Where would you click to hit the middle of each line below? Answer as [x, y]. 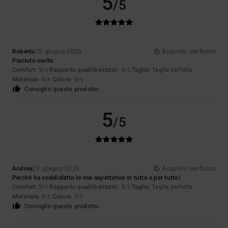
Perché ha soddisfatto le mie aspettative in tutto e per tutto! [96, 178]
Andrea [22, 169]
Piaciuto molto [33, 61]
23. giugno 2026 [56, 169]
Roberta [23, 52]
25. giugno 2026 [58, 52]
